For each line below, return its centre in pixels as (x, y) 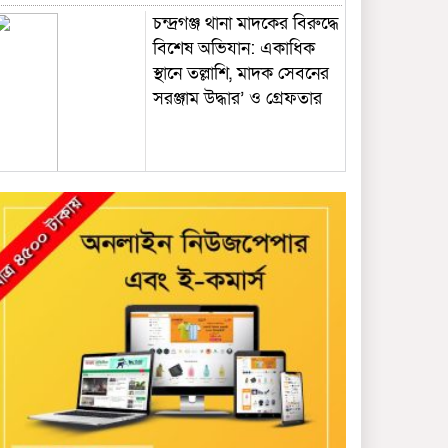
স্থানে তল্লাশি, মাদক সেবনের (240, 73)
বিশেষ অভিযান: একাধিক (233, 48)
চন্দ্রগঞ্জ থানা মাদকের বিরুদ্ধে (245, 23)
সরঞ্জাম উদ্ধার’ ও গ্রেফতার (237, 98)
